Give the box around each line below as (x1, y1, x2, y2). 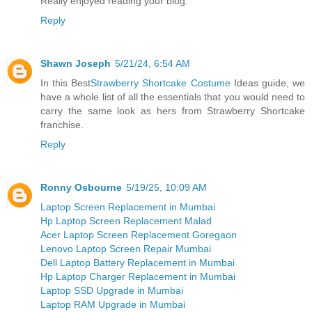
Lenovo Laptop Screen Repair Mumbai (40, 243, 211, 255)
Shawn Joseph (40, 58, 111, 70)
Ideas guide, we (230, 77, 306, 89)
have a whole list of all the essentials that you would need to (40, 91, 305, 103)
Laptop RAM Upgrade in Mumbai (40, 299, 185, 311)
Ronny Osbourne (40, 182, 122, 194)
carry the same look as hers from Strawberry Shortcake (40, 105, 305, 117)
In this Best (40, 77, 91, 89)
